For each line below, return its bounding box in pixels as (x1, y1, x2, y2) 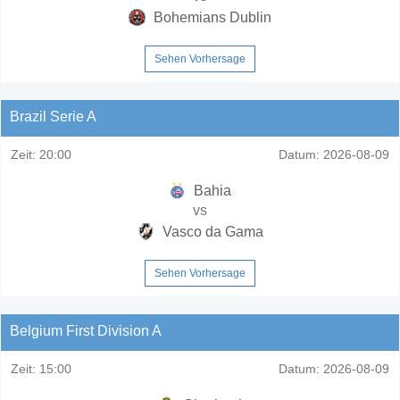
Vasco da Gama (158, 223, 263, 239)
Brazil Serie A (10, 108, 96, 124)
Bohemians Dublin (150, 9, 271, 25)
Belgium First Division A (10, 322, 162, 338)
